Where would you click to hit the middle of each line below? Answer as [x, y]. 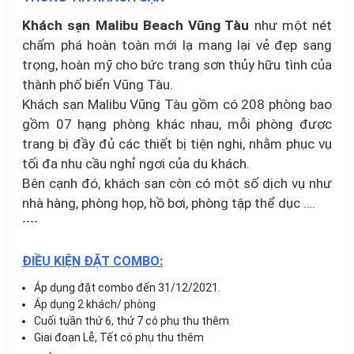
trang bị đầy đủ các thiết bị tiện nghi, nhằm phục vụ [177, 143]
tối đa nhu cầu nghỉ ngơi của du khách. [136, 163]
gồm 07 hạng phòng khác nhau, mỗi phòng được [177, 124]
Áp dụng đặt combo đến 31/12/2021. [127, 287]
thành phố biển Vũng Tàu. [99, 84]
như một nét [290, 25]
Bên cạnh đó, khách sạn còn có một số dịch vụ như [177, 183]
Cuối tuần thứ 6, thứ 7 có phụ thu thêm [132, 320]
